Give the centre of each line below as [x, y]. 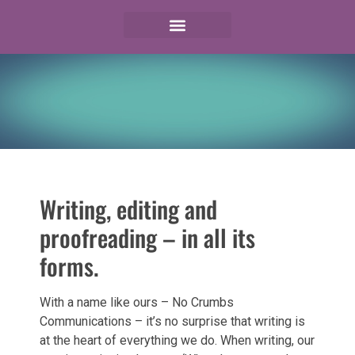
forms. [69, 266]
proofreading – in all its [147, 237]
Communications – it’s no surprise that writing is [172, 321]
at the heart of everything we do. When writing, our [177, 340]
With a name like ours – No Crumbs [137, 302]
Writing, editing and [128, 209]
